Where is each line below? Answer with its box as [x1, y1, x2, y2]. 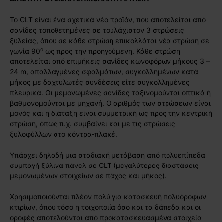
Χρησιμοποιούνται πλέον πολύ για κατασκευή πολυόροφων [10, 192, 206, 201]
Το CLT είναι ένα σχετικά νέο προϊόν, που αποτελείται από [10, 15, 206, 24]
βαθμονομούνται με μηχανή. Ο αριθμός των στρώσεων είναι [10, 98, 211, 107]
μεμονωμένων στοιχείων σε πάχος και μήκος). [10, 171, 166, 180]
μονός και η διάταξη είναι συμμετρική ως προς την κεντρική [10, 109, 212, 117]
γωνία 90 [10, 46, 40, 55]
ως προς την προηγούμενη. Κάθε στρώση [43, 46, 180, 55]
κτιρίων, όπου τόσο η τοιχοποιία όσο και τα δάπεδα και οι [10, 202, 201, 211]
